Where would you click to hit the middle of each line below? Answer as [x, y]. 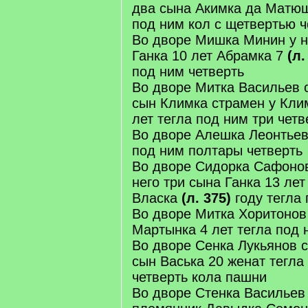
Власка [157, 198]
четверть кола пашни [199, 277]
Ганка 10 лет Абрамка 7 [210, 56]
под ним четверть [188, 71]
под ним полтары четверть [217, 151]
